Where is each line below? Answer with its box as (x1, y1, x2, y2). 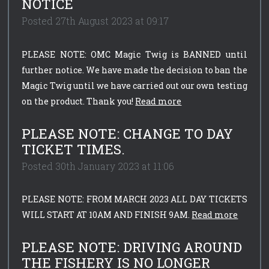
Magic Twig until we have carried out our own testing (22, 79, 247, 91)
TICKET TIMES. (22, 140, 125, 158)
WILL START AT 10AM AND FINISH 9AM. (22, 209, 192, 221)
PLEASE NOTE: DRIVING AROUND (22, 238, 243, 256)
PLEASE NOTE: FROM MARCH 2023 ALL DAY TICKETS (22, 193, 247, 205)
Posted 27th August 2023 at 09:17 (22, 14, 169, 27)
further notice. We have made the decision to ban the (22, 64, 247, 76)
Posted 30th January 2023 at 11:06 (22, 160, 175, 172)
